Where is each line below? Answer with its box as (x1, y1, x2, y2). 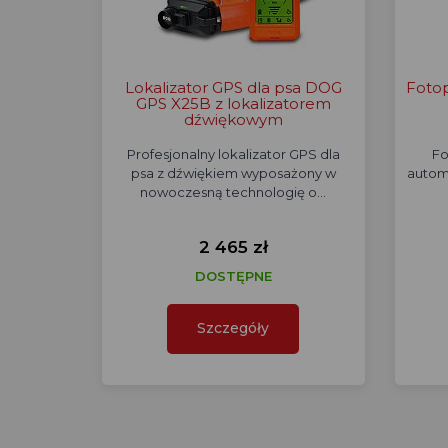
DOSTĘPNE (194, 268, 272, 284)
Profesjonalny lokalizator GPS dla (126, 146, 340, 162)
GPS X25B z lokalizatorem (135, 94, 331, 113)
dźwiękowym (183, 110, 283, 129)
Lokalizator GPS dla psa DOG (124, 78, 342, 97)
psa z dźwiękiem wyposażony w (130, 165, 336, 181)
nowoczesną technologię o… (140, 184, 327, 200)
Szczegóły (197, 319, 270, 337)
